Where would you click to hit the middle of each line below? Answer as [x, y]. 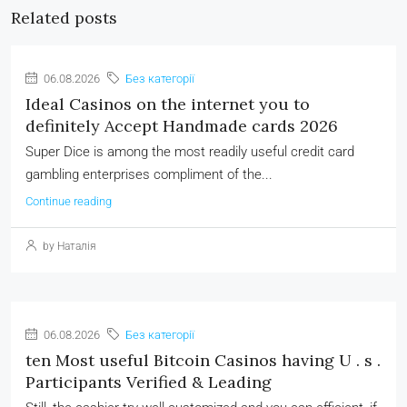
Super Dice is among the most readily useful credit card [190, 152]
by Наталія [68, 246]
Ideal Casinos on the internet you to [168, 104]
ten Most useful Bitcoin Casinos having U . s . [203, 360]
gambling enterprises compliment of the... [149, 174]
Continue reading [69, 201]
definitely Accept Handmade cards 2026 [182, 126]
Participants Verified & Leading [149, 382]
